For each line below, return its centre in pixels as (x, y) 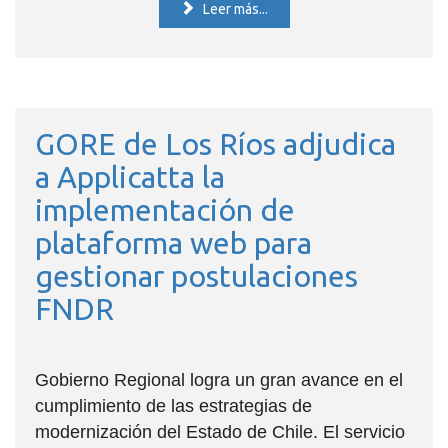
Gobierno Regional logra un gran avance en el (219, 380)
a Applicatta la (130, 177)
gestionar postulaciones (196, 276)
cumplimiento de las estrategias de (173, 406)
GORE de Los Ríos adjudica (215, 144)
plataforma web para (173, 243)
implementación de (165, 210)
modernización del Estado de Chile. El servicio (220, 432)
